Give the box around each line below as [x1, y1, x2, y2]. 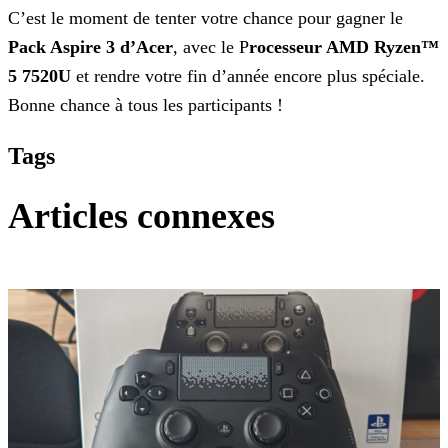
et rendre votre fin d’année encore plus [71, 65, 357, 86]
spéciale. [357, 65, 425, 86]
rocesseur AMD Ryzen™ [249, 36, 439, 57]
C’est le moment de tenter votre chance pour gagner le [8, 7, 403, 28]
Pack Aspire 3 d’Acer [8, 36, 173, 57]
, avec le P [173, 36, 249, 57]
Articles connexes [8, 195, 275, 236]
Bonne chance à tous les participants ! [8, 94, 283, 115]
